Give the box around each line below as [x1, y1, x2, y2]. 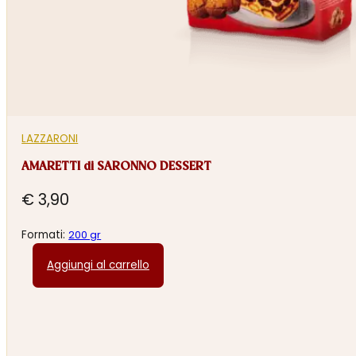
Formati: [21, 227, 69, 243]
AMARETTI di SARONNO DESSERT [21, 160, 212, 173]
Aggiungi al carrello [46, 257, 149, 273]
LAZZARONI [21, 130, 79, 146]
